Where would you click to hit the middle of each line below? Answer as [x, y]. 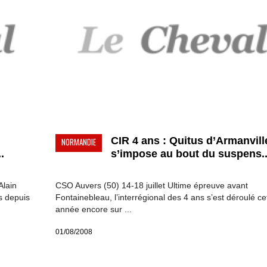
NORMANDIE [78, 142]
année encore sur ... [93, 209]
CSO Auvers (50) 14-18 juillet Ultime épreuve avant [151, 186]
